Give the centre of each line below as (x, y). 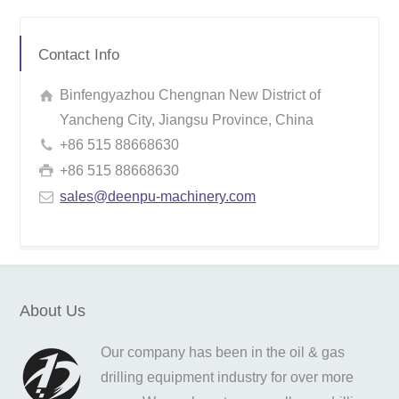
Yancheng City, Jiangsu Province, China (187, 119)
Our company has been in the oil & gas (223, 352)
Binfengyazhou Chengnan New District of (191, 94)
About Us (53, 310)
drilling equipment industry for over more (228, 377)
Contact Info (79, 54)
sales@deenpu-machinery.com (158, 196)
